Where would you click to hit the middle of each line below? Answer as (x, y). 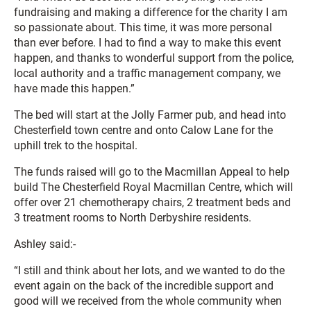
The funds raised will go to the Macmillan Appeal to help (152, 172)
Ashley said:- (45, 244)
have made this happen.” (74, 89)
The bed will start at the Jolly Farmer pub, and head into (150, 115)
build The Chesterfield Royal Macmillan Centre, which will (153, 187)
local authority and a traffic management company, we (147, 73)
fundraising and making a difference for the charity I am (151, 12)
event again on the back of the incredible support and (144, 286)
